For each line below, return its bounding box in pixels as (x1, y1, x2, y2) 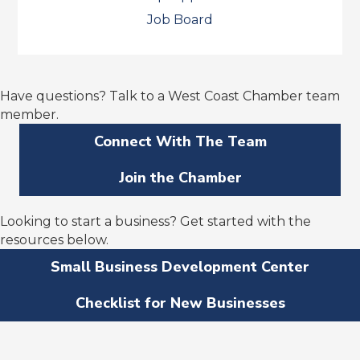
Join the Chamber (118, 168, 242, 187)
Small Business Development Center (51, 257, 309, 276)
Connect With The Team (93, 132, 267, 151)
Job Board (147, 12, 213, 27)
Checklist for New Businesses (75, 293, 285, 313)
